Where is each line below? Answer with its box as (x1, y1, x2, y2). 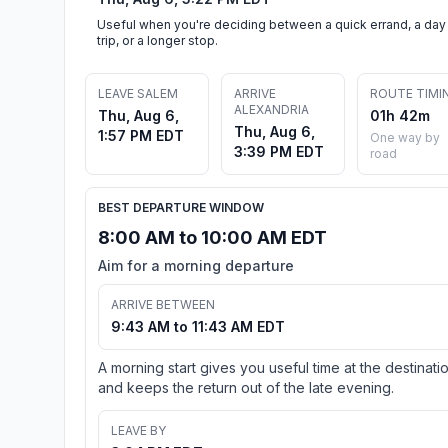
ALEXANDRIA (234, 101, 309, 117)
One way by (370, 129, 440, 145)
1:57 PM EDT (98, 126, 184, 144)
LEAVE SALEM (98, 85, 178, 101)
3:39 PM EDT (234, 142, 324, 160)
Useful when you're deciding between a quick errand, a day (97, 16, 446, 32)
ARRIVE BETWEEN (111, 296, 215, 312)
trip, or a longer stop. (97, 32, 218, 48)
